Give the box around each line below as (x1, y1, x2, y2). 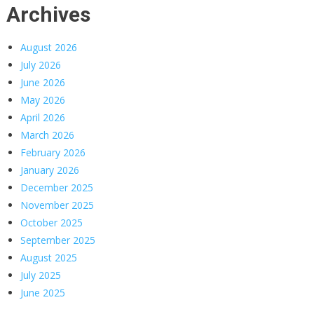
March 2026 (20, 128, 74, 142)
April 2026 (20, 111, 65, 124)
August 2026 (20, 41, 77, 54)
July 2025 (20, 268, 61, 282)
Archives (6, 2, 90, 27)
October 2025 (20, 216, 83, 229)
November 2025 (20, 198, 94, 212)
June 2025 (20, 286, 65, 299)
